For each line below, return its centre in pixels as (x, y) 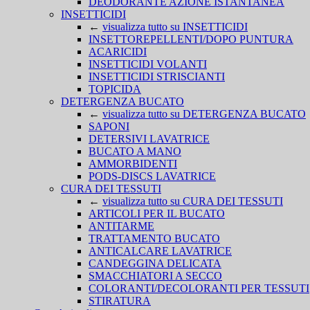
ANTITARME (121, 226)
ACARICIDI (118, 52)
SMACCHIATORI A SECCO (155, 276)
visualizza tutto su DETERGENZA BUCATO (204, 114)
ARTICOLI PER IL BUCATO (157, 213)
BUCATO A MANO (135, 151)
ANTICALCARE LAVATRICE (160, 251)
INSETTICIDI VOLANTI (148, 64)
